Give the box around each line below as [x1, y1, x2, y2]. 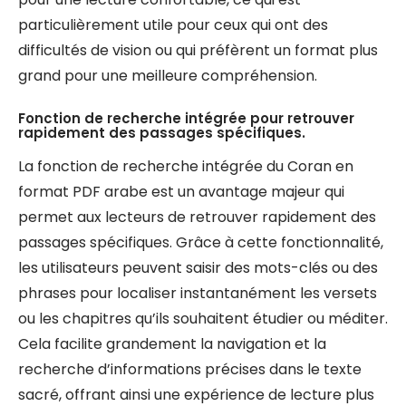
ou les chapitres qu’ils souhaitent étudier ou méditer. [18, 308, 388, 329]
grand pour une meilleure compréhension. [18, 65, 317, 86]
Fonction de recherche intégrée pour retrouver [18, 109, 354, 128]
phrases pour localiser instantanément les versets [18, 283, 377, 304]
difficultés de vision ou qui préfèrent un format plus [18, 40, 378, 61]
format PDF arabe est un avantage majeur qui [18, 181, 344, 202]
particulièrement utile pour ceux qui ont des [18, 14, 328, 35]
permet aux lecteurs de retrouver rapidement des [18, 207, 376, 227]
